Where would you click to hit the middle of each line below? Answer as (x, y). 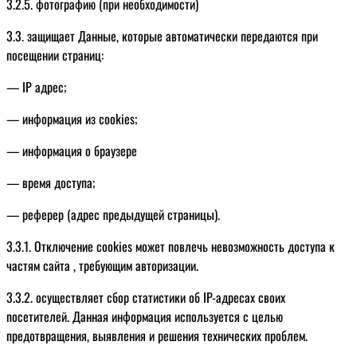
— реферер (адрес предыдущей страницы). (113, 214)
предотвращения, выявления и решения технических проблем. (157, 335)
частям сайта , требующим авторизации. (102, 265)
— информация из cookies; (72, 118)
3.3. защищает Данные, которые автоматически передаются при (162, 35)
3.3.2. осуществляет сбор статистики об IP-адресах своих (146, 297)
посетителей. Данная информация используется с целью (145, 316)
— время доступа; (51, 182)
